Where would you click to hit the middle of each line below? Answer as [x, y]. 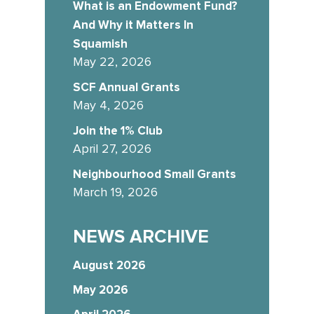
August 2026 [109, 265]
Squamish [100, 43]
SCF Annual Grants [127, 87]
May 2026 [101, 289]
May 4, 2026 [108, 105]
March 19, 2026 [115, 192]
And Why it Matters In [133, 25]
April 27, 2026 [112, 149]
